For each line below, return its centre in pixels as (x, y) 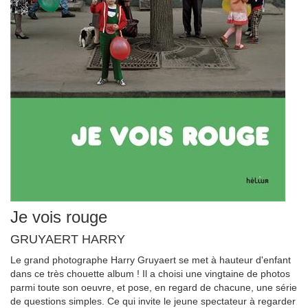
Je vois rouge (59, 217)
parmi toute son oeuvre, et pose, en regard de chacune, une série (154, 287)
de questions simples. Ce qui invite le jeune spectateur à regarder (153, 301)
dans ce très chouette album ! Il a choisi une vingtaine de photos (150, 274)
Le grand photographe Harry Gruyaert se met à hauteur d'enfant (151, 260)
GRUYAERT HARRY (68, 239)
